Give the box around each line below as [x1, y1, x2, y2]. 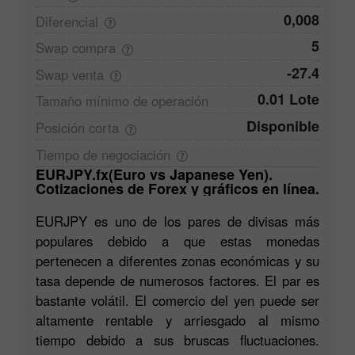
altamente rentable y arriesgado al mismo [36, 311, 319, 330]
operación [151, 91, 208, 111]
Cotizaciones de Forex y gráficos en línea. [36, 178, 319, 200]
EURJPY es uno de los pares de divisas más [36, 212, 319, 231]
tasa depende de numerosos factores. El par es [36, 271, 319, 291]
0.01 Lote [258, 89, 319, 110]
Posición [36, 118, 89, 138]
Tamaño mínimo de [36, 91, 151, 111]
